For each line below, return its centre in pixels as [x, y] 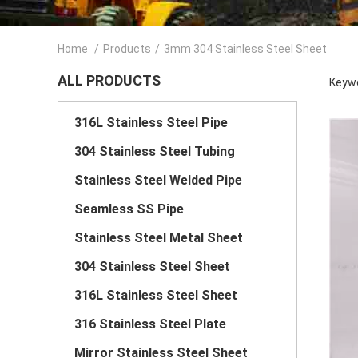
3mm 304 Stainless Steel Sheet [245, 49]
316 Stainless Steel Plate [150, 324]
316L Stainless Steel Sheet [156, 295]
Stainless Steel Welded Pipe [158, 180]
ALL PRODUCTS [109, 80]
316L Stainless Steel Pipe [151, 123]
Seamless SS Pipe [129, 209]
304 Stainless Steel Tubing [155, 151]
